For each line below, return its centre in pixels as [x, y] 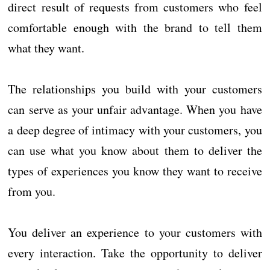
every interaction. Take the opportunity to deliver [135, 253]
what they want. [46, 48]
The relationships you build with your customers [135, 89]
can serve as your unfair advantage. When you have [135, 110]
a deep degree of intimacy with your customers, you [135, 130]
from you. [32, 192]
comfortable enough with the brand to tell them [135, 28]
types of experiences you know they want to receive [135, 171]
